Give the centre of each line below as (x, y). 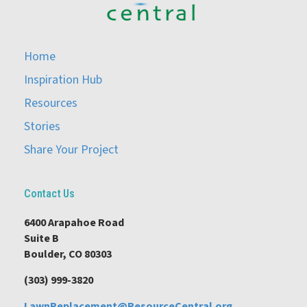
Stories (42, 127)
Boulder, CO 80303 (68, 255)
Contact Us (49, 194)
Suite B (41, 239)
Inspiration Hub (63, 80)
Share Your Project (71, 150)
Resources (51, 103)
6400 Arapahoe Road (74, 223)
